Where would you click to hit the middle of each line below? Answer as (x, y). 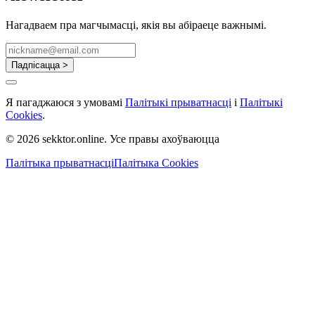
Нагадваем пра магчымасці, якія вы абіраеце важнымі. (136, 25)
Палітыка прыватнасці (60, 162)
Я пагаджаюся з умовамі (65, 102)
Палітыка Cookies (156, 162)
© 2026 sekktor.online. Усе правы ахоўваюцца (112, 139)
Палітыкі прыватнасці (178, 102)
